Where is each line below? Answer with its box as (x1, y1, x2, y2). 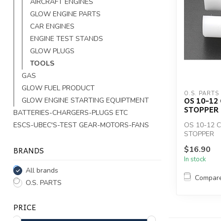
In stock (184, 155, 206, 164)
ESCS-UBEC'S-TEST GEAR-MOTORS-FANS (13, 120, 149, 130)
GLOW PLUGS (30, 46, 74, 56)
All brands (26, 166, 58, 175)
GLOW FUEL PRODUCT (22, 83, 95, 93)
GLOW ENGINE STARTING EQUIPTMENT (22, 96, 149, 105)
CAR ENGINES (30, 22, 74, 31)
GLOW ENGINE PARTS (30, 9, 101, 19)
